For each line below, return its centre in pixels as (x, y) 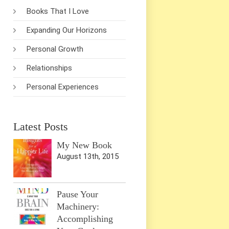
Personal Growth (55, 49)
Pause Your (77, 194)
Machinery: (78, 207)
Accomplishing (85, 219)
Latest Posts (41, 127)
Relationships (50, 68)
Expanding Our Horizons (67, 30)
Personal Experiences (63, 87)
